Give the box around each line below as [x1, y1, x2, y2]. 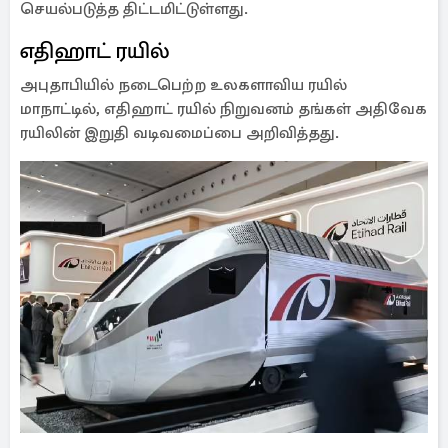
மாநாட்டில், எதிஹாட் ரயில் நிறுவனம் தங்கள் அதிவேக [20, 99, 427, 119]
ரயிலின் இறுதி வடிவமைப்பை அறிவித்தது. [20, 123, 339, 143]
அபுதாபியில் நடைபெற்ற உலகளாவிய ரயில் [20, 75, 347, 95]
